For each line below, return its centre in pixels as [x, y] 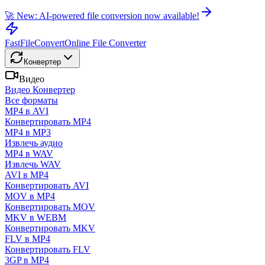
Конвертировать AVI [47, 185]
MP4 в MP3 [28, 132]
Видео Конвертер [40, 90]
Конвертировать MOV [50, 207]
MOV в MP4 [30, 196]
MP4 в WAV [29, 153]
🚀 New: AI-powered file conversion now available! [102, 16]
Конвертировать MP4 [48, 122]
